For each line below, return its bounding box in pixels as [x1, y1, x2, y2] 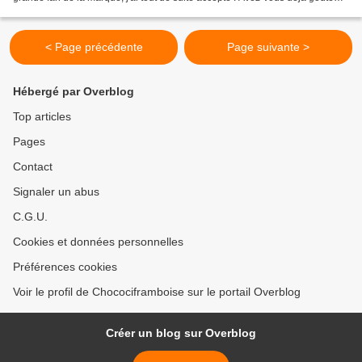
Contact [13, 160, 53, 174]
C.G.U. [13, 210, 48, 224]
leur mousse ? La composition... [13, 5, 152, 17]
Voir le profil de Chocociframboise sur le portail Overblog [13, 285, 301, 299]
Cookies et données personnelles [13, 235, 183, 249]
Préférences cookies [13, 260, 117, 274]
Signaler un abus [13, 185, 99, 199]
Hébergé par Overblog [13, 85, 134, 99]
